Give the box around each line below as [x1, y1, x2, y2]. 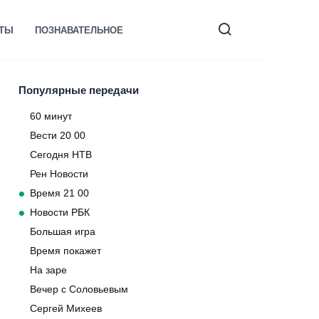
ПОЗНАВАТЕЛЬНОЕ [34, 25, 123, 36]
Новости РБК [30, 206, 90, 219]
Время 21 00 [30, 187, 89, 199]
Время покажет [30, 245, 101, 257]
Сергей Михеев [30, 303, 102, 315]
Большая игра [30, 226, 95, 238]
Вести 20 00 [30, 130, 85, 142]
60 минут [30, 110, 72, 122]
